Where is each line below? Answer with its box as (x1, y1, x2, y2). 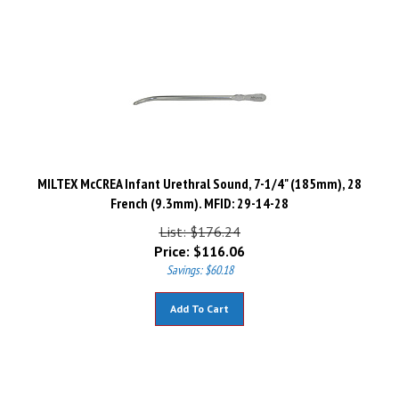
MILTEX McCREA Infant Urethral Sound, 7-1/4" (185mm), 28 (37, 167, 362, 184)
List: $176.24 (159, 215, 240, 232)
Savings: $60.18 (166, 254, 233, 270)
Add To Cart (170, 294, 229, 307)
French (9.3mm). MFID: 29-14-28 (110, 186, 289, 204)
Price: (154, 234, 190, 252)
